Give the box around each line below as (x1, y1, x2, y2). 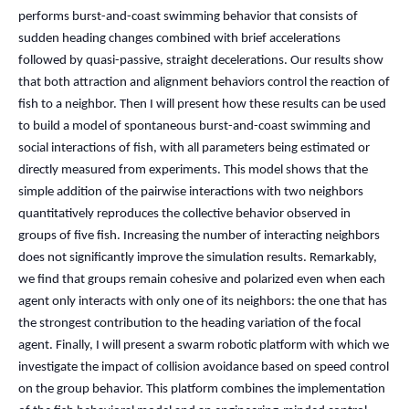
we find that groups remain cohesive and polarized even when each (18, 273, 385, 287)
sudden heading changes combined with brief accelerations (18, 32, 341, 46)
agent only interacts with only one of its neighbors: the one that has (18, 295, 387, 309)
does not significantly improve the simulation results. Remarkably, (18, 251, 377, 265)
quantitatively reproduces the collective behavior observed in (18, 207, 351, 221)
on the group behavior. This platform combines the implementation (18, 383, 385, 396)
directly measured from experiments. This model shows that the (18, 163, 368, 177)
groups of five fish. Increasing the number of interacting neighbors (18, 229, 380, 243)
